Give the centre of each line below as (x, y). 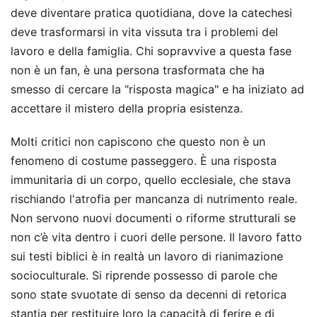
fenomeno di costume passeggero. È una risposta (144, 160)
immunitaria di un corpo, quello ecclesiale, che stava (151, 179)
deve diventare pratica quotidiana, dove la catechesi (151, 12)
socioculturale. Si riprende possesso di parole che (144, 275)
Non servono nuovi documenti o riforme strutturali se (153, 218)
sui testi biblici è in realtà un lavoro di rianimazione (147, 256)
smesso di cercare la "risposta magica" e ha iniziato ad (157, 89)
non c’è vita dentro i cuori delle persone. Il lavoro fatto (156, 237)
